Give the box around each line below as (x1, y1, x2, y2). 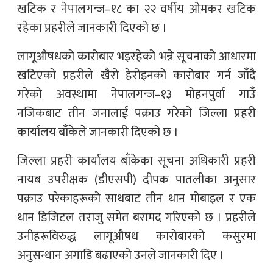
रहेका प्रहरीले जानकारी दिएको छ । (17, 18, 167, 39)
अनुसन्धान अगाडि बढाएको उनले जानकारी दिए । (17, 245, 224, 266)
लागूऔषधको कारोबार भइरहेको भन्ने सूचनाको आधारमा (17, 46, 256, 68)
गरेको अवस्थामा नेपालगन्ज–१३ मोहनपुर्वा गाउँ (17, 84, 256, 105)
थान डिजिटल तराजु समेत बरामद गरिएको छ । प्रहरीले (17, 207, 256, 229)
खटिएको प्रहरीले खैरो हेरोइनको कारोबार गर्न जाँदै (17, 65, 256, 87)
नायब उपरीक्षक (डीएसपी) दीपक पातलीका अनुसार (17, 169, 256, 191)
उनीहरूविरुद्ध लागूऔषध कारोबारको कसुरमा (17, 226, 256, 247)
